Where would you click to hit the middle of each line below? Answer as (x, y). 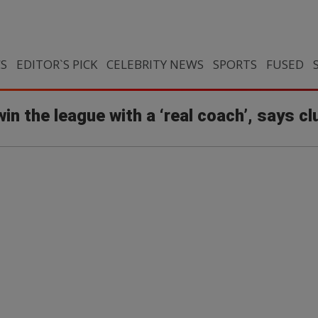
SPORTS (235, 64)
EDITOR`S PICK (56, 64)
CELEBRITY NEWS (155, 64)
